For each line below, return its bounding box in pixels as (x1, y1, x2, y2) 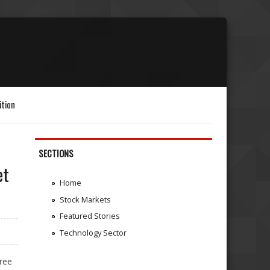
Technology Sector (59, 227, 127, 239)
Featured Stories (59, 210, 120, 222)
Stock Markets (59, 193, 111, 205)
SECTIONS (39, 146, 74, 160)
